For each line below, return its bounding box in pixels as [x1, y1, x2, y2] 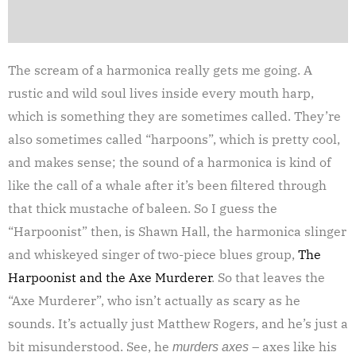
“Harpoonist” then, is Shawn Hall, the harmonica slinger [8, 222, 346, 239]
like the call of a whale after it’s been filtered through [8, 176, 327, 193]
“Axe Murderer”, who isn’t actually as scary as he [8, 292, 300, 308]
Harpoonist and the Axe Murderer [8, 269, 211, 285]
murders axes [172, 339, 249, 354]
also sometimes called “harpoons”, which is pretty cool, [8, 130, 340, 147]
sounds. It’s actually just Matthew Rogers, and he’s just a [8, 315, 348, 331]
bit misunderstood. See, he [8, 338, 172, 354]
